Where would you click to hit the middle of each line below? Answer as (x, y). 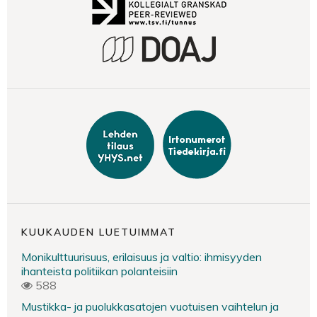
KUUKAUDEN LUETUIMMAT (99, 232)
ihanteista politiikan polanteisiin (99, 271)
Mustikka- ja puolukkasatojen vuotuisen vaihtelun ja (150, 306)
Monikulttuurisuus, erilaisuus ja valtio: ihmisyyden (142, 257)
